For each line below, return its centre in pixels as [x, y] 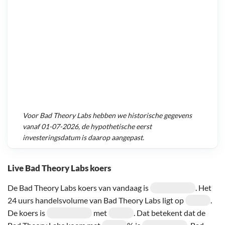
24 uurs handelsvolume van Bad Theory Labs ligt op [96, 200]
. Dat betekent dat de [170, 212]
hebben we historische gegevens [141, 116]
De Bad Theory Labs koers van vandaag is [79, 187]
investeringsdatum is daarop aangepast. [83, 138]
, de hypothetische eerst [115, 127]
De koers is [27, 212]
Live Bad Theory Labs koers [59, 168]
